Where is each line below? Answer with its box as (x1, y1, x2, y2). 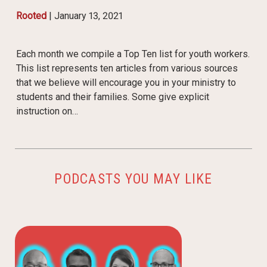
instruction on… (15, 105, 78, 117)
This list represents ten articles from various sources (15, 63, 238, 74)
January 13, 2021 (54, 10, 123, 22)
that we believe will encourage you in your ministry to (15, 77, 236, 89)
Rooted (15, 10, 46, 22)
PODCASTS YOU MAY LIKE (54, 170, 213, 187)
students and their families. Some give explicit (15, 91, 209, 103)
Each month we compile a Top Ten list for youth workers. (15, 48, 250, 60)
